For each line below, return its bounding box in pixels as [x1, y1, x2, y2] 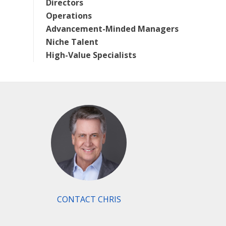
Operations [46, 10, 92, 21]
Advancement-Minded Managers [46, 23, 179, 34]
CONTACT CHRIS [56, 193, 121, 205]
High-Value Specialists [46, 49, 136, 61]
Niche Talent [46, 36, 98, 47]
